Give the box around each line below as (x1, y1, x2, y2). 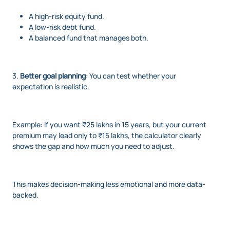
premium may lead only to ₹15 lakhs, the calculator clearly (12, 130, 201, 140)
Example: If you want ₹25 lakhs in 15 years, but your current (12, 119, 206, 129)
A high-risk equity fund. (29, 11, 104, 21)
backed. (12, 189, 39, 200)
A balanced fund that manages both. (29, 32, 148, 43)
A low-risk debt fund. (29, 22, 96, 32)
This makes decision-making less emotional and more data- (12, 179, 205, 189)
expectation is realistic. (12, 81, 89, 91)
